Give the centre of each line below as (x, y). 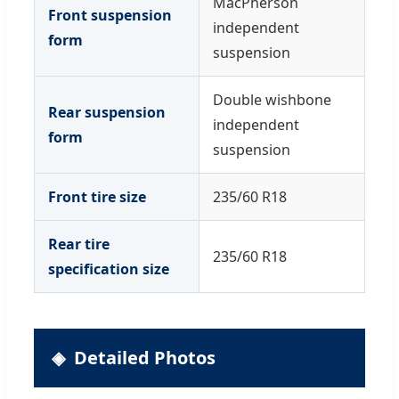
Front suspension (110, 15)
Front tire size (97, 196)
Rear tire (79, 244)
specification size (109, 269)
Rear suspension (107, 112)
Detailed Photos (145, 357)
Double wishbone (272, 99)
